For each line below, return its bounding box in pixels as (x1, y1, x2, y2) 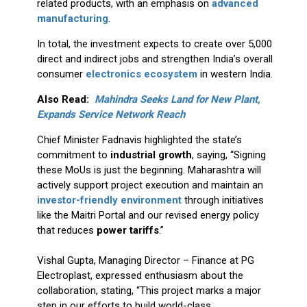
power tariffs (96, 223, 159, 236)
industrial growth (107, 148, 192, 161)
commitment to (36, 148, 108, 161)
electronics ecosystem (85, 67, 197, 80)
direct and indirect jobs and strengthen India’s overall (36, 52, 273, 65)
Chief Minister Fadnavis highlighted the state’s (36, 133, 242, 146)
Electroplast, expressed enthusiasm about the (36, 269, 243, 282)
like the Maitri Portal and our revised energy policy (36, 208, 259, 221)
